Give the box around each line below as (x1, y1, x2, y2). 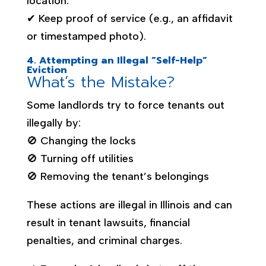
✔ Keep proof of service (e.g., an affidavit (26, 11, 233, 25)
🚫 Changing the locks (26, 134, 136, 147)
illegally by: (26, 116, 81, 129)
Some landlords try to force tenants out (26, 98, 224, 112)
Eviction (26, 62, 67, 77)
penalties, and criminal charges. (26, 233, 182, 247)
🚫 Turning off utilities (26, 151, 134, 165)
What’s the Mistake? (26, 70, 175, 94)
